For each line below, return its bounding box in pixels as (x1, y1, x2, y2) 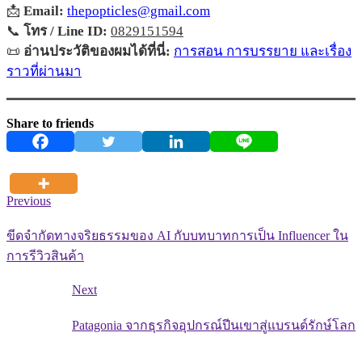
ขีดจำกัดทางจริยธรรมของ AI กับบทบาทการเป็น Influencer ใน (6, 229, 348, 243)
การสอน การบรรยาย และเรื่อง (174, 44, 351, 60)
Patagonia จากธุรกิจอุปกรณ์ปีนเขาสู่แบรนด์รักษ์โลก (72, 318, 356, 332)
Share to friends (6, 116, 94, 130)
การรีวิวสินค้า (6, 249, 84, 263)
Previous (6, 193, 51, 208)
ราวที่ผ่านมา (6, 64, 82, 80)
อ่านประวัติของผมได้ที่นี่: (23, 44, 170, 60)
